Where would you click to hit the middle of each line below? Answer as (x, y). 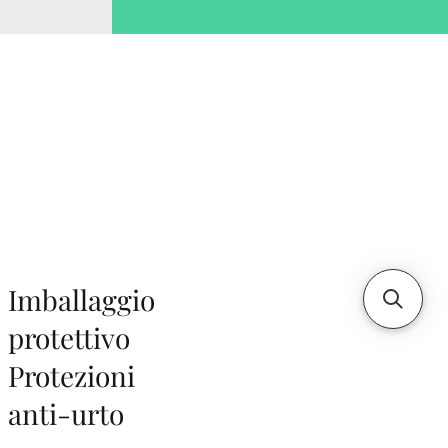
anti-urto (66, 414)
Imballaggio (81, 300)
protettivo (69, 338)
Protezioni (71, 376)
